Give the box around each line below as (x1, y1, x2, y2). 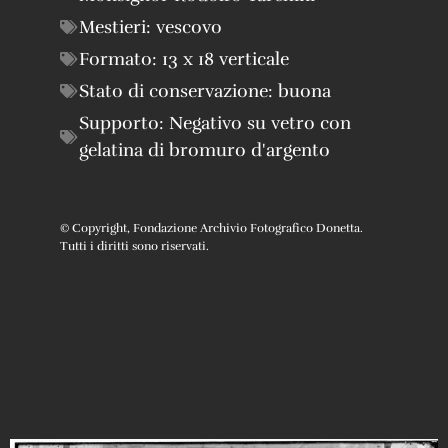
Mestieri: (79, 15, 156, 38)
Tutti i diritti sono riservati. (60, 238, 209, 253)
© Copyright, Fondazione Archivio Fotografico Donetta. (60, 220, 363, 235)
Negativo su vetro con (169, 111, 351, 134)
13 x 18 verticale (162, 47, 289, 70)
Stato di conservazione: (79, 79, 278, 102)
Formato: (79, 47, 162, 70)
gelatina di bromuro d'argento (79, 138, 330, 161)
